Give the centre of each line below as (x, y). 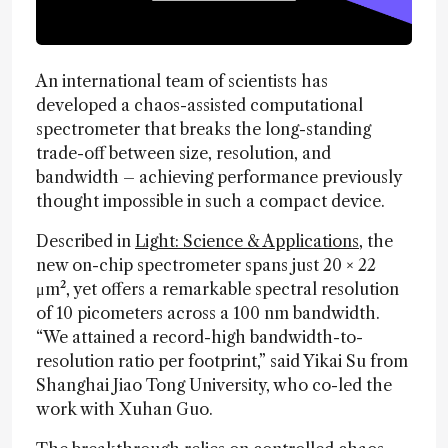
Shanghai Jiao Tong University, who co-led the (214, 384)
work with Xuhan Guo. (124, 408)
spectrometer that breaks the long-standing (203, 128)
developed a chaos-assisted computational (199, 104)
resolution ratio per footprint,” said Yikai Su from (222, 360)
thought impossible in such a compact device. (210, 200)
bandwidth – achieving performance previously (218, 176)
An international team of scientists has (182, 80)
